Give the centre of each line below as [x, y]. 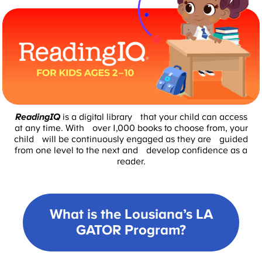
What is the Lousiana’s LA [131, 214]
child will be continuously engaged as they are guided [131, 139]
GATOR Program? [131, 230]
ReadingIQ [37, 117]
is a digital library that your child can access [154, 117]
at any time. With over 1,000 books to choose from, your [131, 128]
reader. [131, 162]
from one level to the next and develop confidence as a [131, 151]
